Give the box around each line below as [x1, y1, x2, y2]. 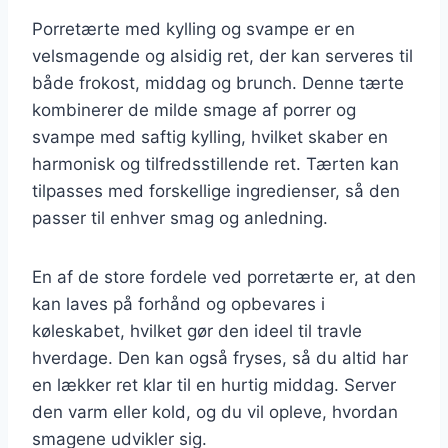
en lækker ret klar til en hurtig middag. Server [32, 374, 396, 395]
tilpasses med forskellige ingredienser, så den [32, 180, 400, 201]
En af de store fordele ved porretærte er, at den [32, 266, 416, 287]
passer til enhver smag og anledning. [32, 207, 328, 228]
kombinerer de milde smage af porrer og [32, 99, 356, 120]
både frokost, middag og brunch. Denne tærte [32, 72, 404, 93]
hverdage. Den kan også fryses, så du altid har [32, 347, 408, 368]
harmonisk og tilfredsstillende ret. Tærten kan [32, 153, 399, 174]
